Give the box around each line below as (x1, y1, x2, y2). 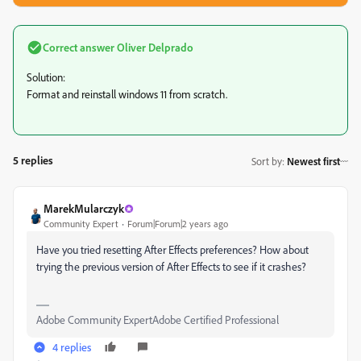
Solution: (27, 70, 65, 84)
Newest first (287, 154, 340, 168)
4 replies (52, 340, 91, 354)
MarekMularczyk (44, 201, 124, 215)
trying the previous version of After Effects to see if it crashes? (36, 259, 306, 273)
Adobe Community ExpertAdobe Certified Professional (36, 313, 279, 326)
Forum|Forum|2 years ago (127, 218, 228, 230)
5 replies (13, 153, 53, 167)
